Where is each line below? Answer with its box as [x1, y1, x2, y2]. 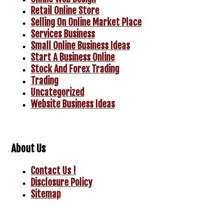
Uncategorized [31, 86, 84, 98]
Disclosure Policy [31, 177, 92, 189]
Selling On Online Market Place [31, 16, 142, 28]
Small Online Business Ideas [31, 39, 130, 52]
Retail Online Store [31, 4, 99, 17]
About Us [11, 142, 46, 155]
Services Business [31, 28, 95, 40]
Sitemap [31, 188, 61, 200]
